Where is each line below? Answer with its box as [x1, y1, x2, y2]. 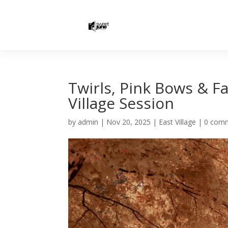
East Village [159, 117, 196, 127]
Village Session [68, 93, 175, 113]
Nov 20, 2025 [106, 117, 151, 127]
